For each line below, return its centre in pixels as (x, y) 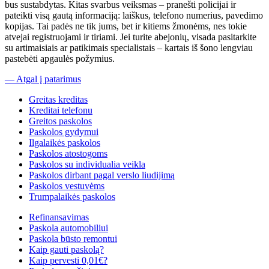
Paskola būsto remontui (73, 238)
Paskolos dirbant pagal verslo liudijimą (102, 175)
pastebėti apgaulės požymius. (60, 58)
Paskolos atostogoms (68, 153)
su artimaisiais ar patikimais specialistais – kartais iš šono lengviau (129, 47)
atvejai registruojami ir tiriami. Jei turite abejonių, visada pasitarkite (131, 37)
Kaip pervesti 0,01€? (68, 260)
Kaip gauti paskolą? (66, 249)
